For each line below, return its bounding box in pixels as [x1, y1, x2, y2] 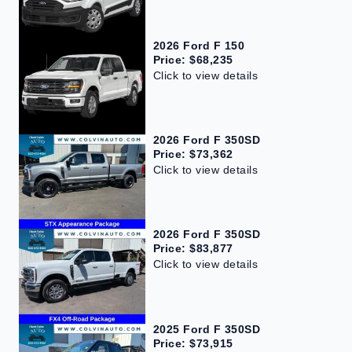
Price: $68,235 [152, 53, 233, 66]
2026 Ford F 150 [152, 38, 245, 52]
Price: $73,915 [152, 336, 233, 350]
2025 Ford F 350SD [152, 322, 261, 335]
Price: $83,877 [152, 242, 233, 255]
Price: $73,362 [152, 148, 233, 161]
